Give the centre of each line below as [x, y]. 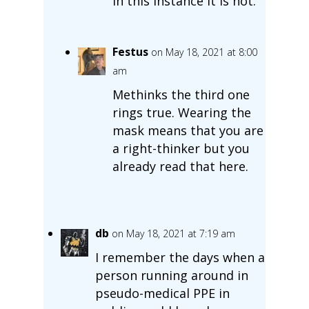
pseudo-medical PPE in [162, 293]
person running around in [171, 275]
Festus [130, 51]
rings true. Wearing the [181, 112]
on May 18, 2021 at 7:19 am [173, 233]
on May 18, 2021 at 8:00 [204, 52]
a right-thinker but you [181, 148]
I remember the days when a [180, 257]
